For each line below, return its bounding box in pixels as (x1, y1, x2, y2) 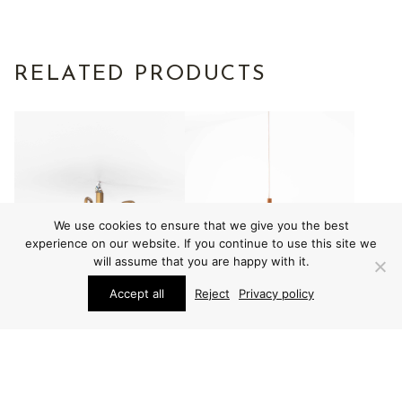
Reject (195, 286, 230, 301)
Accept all (109, 286, 164, 301)
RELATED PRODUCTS (14, 64, 267, 85)
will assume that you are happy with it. (92, 254, 310, 268)
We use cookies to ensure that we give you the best (53, 218, 349, 232)
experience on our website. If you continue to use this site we (25, 236, 377, 250)
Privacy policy (239, 286, 314, 301)
